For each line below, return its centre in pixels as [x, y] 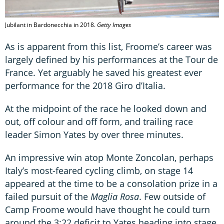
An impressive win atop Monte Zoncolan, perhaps [109, 157]
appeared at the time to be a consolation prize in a [111, 183]
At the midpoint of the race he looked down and [106, 108]
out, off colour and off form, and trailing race [99, 121]
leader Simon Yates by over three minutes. [94, 134]
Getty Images [114, 24]
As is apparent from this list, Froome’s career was [108, 46]
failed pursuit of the [48, 196]
